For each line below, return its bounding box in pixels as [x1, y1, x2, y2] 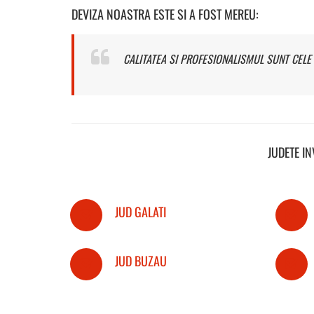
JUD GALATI [115, 202, 166, 221]
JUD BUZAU [115, 252, 167, 270]
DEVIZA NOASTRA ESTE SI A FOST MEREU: [71, 4, 259, 23]
